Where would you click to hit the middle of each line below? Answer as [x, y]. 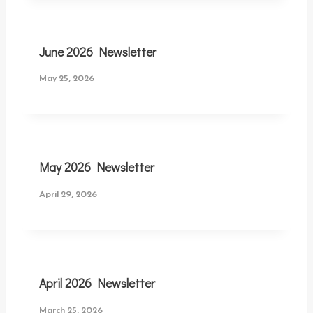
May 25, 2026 [67, 78]
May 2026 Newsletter [97, 168]
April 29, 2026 [68, 194]
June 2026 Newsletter [98, 52]
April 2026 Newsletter [97, 283]
